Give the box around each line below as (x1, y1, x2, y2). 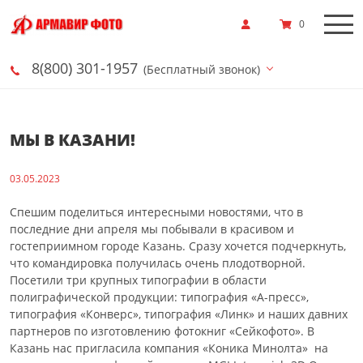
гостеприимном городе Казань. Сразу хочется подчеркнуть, (10, 238, 346, 254)
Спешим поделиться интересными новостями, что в (10, 204, 303, 220)
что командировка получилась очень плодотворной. (10, 255, 309, 271)
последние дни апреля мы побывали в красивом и (10, 221, 294, 237)
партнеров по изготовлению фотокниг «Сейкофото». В (10, 323, 314, 339)
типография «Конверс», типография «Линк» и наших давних (10, 306, 348, 322)
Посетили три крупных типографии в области (10, 272, 267, 288)
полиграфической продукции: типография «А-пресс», (10, 289, 309, 305)
